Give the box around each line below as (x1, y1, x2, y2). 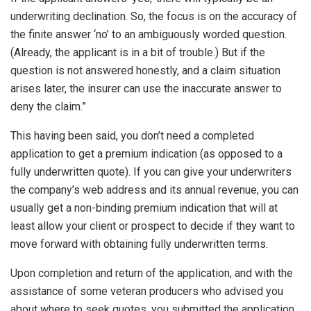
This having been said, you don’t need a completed (10, 129, 254, 143)
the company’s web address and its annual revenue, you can (10, 183, 299, 197)
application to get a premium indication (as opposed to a (10, 147, 283, 161)
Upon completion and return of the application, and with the (10, 267, 293, 280)
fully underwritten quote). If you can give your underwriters (10, 165, 292, 179)
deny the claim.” (10, 100, 86, 114)
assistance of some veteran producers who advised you (10, 285, 283, 299)
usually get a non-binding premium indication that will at (10, 201, 278, 215)
